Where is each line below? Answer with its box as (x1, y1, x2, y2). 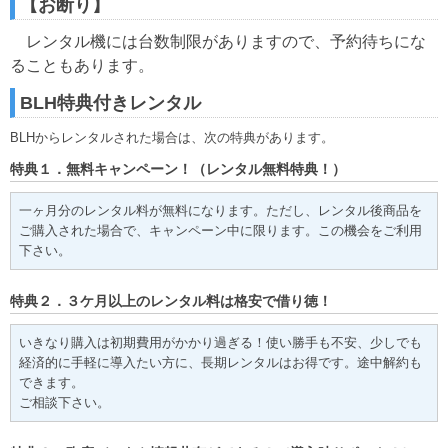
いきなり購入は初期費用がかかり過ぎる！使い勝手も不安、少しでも (19, 335, 422, 350)
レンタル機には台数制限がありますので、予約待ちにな (10, 33, 426, 50)
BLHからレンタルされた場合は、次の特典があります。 (10, 130, 334, 145)
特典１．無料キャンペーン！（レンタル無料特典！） (10, 161, 346, 177)
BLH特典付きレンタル (20, 92, 201, 113)
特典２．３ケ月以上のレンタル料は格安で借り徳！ (10, 293, 332, 309)
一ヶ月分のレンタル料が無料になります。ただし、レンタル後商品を (19, 203, 422, 218)
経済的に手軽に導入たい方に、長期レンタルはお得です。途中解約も (19, 355, 422, 370)
